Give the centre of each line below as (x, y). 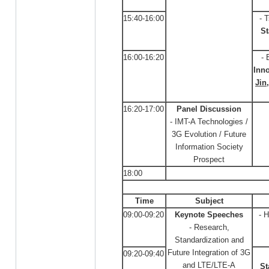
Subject (209, 201)
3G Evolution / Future (209, 134)
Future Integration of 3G (209, 252)
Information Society (209, 147)
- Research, (209, 227)
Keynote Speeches (209, 215)
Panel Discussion (209, 109)
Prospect (209, 159)
